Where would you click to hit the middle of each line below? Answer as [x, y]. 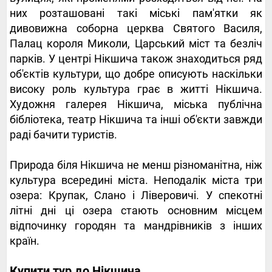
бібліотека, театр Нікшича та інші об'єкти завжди [136, 120]
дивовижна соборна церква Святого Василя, [136, 29]
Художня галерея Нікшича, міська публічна [136, 104]
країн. [25, 241]
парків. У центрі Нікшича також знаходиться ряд [136, 59]
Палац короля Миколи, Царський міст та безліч [136, 44]
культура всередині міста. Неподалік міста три [136, 180]
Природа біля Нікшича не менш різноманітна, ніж [136, 165]
